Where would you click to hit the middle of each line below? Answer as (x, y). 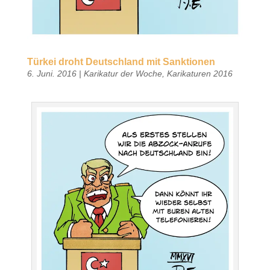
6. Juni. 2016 (52, 73)
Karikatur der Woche (123, 73)
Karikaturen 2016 (199, 73)
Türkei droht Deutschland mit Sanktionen (121, 61)
